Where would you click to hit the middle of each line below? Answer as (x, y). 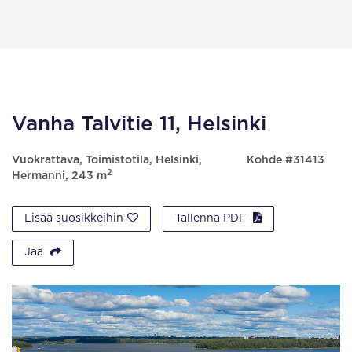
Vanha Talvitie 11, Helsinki (139, 124)
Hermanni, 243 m (59, 176)
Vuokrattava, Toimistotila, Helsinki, (107, 160)
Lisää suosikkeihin (74, 218)
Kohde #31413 (285, 160)
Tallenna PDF (212, 218)
